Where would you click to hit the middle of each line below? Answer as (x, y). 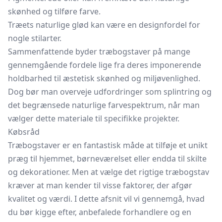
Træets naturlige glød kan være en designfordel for (104, 25)
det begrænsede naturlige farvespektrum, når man (104, 105)
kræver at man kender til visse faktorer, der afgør (100, 185)
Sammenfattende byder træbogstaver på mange (99, 52)
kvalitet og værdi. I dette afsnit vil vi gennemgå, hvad (106, 199)
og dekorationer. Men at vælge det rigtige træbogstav (109, 172)
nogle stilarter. (35, 38)
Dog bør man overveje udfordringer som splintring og (110, 92)
